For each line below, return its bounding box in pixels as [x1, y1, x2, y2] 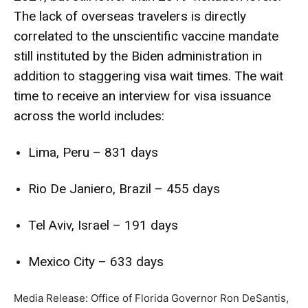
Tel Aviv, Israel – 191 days [28, 217, 178, 234]
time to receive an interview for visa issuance [14, 88, 271, 104]
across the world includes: [14, 108, 164, 124]
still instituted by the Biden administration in [14, 48, 262, 65]
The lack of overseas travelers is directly [14, 8, 246, 25]
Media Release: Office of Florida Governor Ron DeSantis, [14, 291, 289, 305]
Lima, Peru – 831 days [28, 144, 158, 161]
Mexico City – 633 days [28, 254, 164, 270]
